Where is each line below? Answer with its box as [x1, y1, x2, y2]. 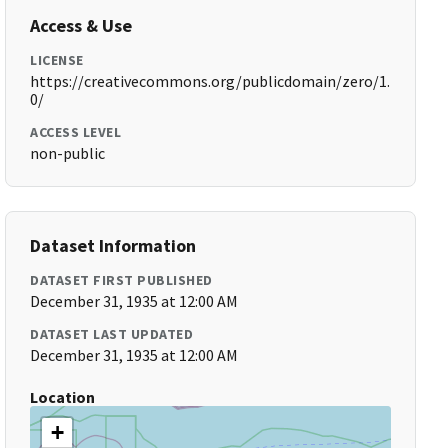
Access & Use [30, 14, 133, 37]
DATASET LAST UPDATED [30, 325, 194, 343]
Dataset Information [30, 234, 197, 257]
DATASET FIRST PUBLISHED [30, 271, 213, 289]
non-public [30, 143, 106, 163]
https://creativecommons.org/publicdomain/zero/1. [30, 71, 391, 91]
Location [30, 387, 96, 407]
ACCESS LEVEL [30, 123, 122, 141]
